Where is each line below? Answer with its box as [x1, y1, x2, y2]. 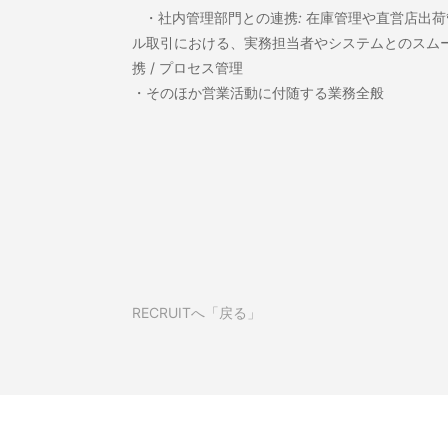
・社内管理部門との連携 [132, 9, 298, 26]
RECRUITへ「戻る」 [132, 304, 261, 321]
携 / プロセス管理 [132, 59, 243, 76]
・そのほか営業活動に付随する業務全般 [132, 84, 384, 101]
